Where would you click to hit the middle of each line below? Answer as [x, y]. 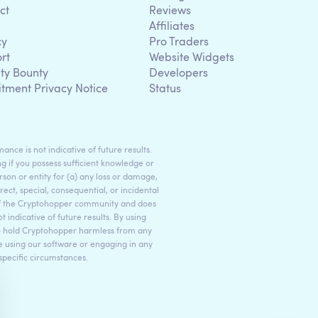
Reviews [170, 11]
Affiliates [172, 27]
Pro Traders [179, 42]
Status [165, 89]
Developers [179, 73]
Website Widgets [192, 58]
